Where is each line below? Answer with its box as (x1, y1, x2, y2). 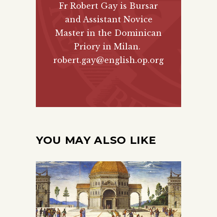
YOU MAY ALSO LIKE (36, 133, 156, 147)
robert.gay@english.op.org (53, 55, 164, 65)
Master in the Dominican (55, 28, 162, 38)
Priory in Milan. (74, 41, 143, 51)
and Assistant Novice (64, 14, 153, 24)
